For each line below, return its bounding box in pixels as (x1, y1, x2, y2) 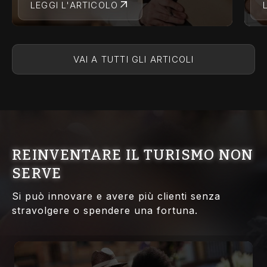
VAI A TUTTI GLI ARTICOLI (73, 54, 194, 66)
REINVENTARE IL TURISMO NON (12, 147, 254, 164)
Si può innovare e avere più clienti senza (12, 190, 221, 203)
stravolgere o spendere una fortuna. (12, 204, 198, 217)
